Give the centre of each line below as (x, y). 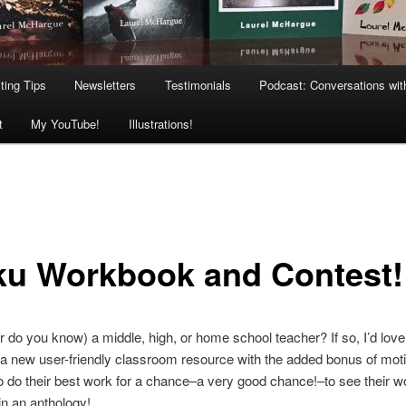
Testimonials (198, 85)
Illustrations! (160, 124)
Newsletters (106, 85)
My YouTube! (66, 124)
